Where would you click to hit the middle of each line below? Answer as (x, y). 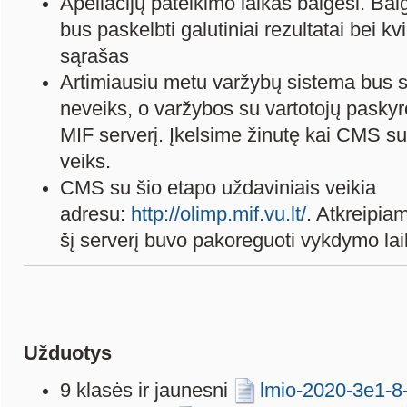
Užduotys (68, 353)
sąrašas (94, 56)
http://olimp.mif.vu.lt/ (218, 214)
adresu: (95, 214)
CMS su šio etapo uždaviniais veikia (218, 188)
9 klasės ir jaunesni (144, 391)
